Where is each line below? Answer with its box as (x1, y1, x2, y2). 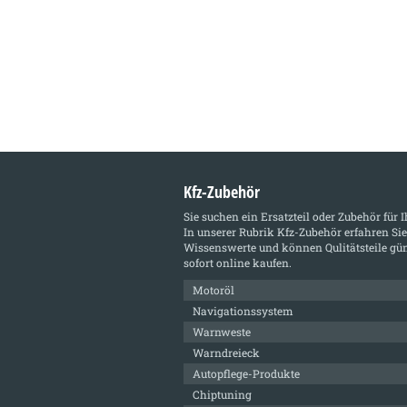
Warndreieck (193, 344, 260, 360)
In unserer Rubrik (184, 223, 277, 239)
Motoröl (193, 282, 234, 297)
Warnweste (193, 323, 251, 339)
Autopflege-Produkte (193, 365, 300, 381)
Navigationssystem (193, 303, 293, 318)
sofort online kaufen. (184, 254, 292, 270)
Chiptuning (193, 386, 252, 402)
